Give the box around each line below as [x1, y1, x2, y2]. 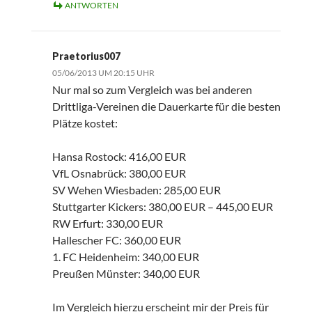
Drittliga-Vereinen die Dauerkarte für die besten [52, 100, 281, 114]
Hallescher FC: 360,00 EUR [52, 233, 181, 247]
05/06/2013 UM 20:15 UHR [52, 68, 155, 79]
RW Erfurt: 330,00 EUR [52, 217, 163, 231]
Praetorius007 [52, 50, 120, 63]
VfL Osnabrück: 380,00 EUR [52, 166, 186, 180]
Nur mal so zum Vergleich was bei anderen [52, 83, 252, 97]
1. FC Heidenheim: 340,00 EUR [52, 250, 199, 264]
